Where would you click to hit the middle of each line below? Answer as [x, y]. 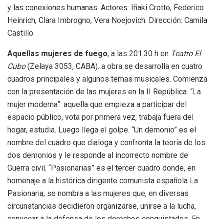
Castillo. [21, 33]
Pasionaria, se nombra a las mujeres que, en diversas [98, 193]
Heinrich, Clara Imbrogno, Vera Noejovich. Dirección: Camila [107, 20]
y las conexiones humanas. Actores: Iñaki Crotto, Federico [106, 7]
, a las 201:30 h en [139, 53]
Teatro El [186, 53]
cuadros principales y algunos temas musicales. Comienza [107, 79]
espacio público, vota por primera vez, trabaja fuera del [100, 117]
